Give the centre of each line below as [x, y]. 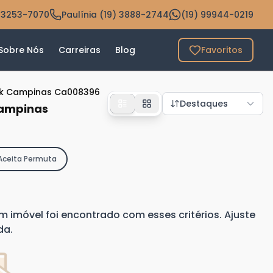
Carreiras [80, 50]
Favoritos [222, 50]
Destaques [204, 104]
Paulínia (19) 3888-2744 [115, 15]
